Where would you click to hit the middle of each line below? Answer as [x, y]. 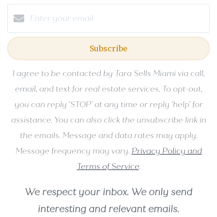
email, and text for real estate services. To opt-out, [108, 89]
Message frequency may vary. [73, 151]
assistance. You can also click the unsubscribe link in [108, 120]
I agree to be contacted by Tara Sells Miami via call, [108, 73]
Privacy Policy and [167, 151]
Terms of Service [108, 166]
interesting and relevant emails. [108, 209]
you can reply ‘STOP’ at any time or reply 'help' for [108, 104]
